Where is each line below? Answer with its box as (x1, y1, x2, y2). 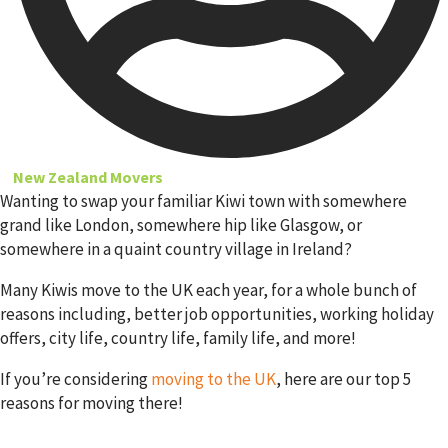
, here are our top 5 (276, 367, 411, 390)
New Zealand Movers (13, 166, 163, 187)
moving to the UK (151, 367, 276, 390)
